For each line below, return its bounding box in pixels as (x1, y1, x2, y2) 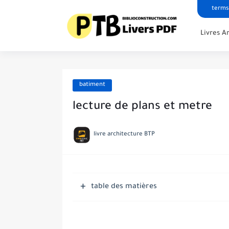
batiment (79, 82, 105, 88)
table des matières (91, 183, 157, 191)
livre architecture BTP (94, 131, 155, 138)
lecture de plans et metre (73, 101, 212, 113)
